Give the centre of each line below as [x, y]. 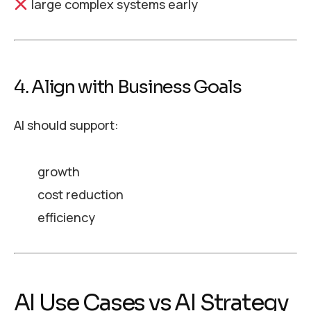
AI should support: [66, 125]
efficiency [66, 218]
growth [58, 172]
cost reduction [80, 195]
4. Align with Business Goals [128, 87]
